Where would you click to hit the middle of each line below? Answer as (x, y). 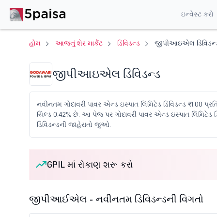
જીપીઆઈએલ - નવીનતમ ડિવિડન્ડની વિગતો (116, 199)
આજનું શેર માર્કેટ (79, 43)
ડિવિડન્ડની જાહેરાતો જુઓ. (74, 124)
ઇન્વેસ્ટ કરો (197, 14)
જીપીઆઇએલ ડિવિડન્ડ (106, 74)
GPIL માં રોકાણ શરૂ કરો (90, 164)
